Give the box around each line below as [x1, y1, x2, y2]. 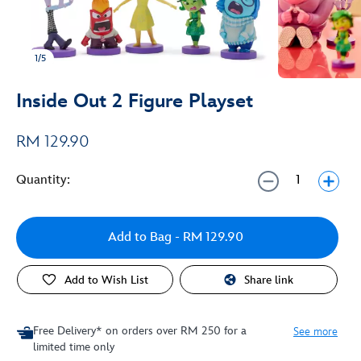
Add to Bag [108, 230, 172, 245]
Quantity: [16, 172, 70, 189]
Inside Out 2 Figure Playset [16, 89, 253, 113]
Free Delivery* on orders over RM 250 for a [32, 324, 247, 338]
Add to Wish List [64, 272, 149, 287]
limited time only [32, 340, 114, 354]
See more [293, 325, 338, 338]
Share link [244, 272, 294, 287]
